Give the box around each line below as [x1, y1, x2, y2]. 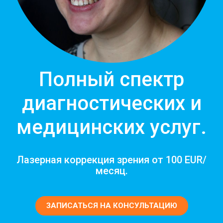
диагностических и [21, 91, 202, 115]
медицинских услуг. [16, 115, 207, 139]
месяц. [95, 164, 128, 177]
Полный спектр [39, 67, 184, 91]
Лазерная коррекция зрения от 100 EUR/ [16, 153, 207, 166]
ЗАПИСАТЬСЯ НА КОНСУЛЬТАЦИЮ [46, 201, 177, 210]
